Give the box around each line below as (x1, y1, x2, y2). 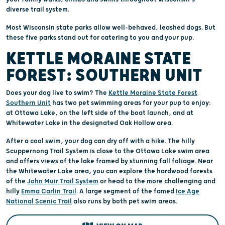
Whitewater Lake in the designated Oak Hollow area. (6, 119, 173, 127)
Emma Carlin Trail (21, 187, 76, 195)
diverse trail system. (6, 5, 69, 14)
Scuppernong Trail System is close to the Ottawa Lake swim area (6, 147, 209, 155)
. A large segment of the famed (76, 187, 176, 195)
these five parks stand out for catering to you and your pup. (6, 33, 194, 42)
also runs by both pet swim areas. (72, 197, 177, 205)
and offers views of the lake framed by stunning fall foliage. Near (6, 157, 213, 165)
